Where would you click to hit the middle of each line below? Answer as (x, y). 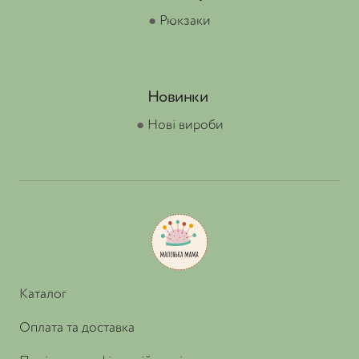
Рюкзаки (185, 21)
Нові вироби (185, 125)
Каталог (43, 294)
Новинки (177, 98)
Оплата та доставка (77, 328)
